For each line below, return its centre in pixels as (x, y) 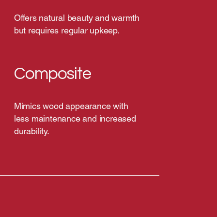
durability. (31, 131)
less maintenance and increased (75, 118)
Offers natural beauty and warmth (77, 18)
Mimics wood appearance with (71, 106)
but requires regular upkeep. (67, 30)
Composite (53, 74)
